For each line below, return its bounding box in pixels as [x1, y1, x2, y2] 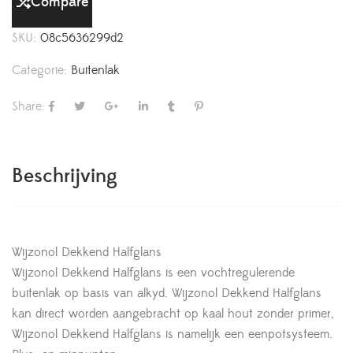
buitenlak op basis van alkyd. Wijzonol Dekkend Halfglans [12, 285, 321, 302]
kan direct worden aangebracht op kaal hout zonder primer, [12, 306, 333, 322]
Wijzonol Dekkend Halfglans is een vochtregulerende [12, 265, 295, 281]
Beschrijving [12, 164, 117, 189]
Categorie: [12, 62, 71, 78]
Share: [12, 98, 45, 115]
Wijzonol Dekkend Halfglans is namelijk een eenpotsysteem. [12, 326, 333, 343]
